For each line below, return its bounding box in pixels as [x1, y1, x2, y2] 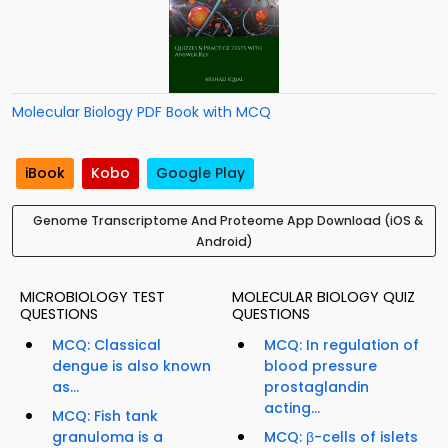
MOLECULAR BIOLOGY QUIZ [232, 287, 415, 308]
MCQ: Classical [52, 335, 161, 356]
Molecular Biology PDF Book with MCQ [12, 102, 271, 122]
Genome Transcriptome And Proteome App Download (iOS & [33, 212, 423, 230]
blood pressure [264, 356, 377, 377]
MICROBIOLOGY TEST [20, 287, 165, 308]
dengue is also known [52, 356, 211, 377]
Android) [195, 233, 253, 251]
